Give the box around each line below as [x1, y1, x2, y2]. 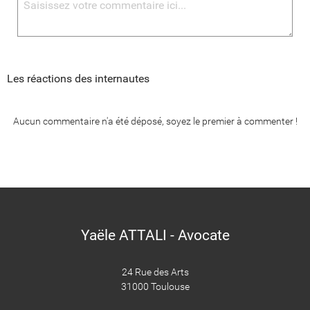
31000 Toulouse [120, 281, 190, 293]
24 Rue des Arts [121, 266, 189, 278]
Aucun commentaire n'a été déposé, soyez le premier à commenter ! [12, 116, 298, 127]
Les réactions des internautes [7, 72, 149, 86]
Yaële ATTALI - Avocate [80, 227, 230, 244]
